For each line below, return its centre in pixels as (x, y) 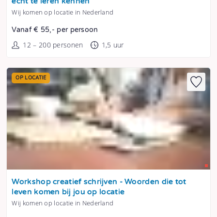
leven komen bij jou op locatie (68, 192)
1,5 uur (113, 45)
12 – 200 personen (53, 45)
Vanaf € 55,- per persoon (55, 30)
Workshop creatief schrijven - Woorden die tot (99, 182)
